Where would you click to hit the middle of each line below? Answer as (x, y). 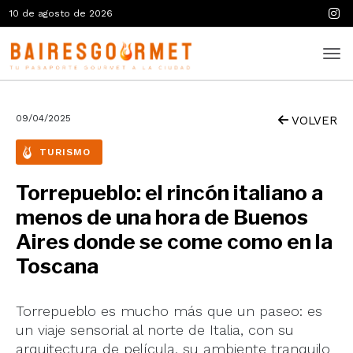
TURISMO (65, 152)
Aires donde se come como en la (174, 242)
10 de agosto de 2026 (61, 13)
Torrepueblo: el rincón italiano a (169, 193)
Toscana (57, 266)
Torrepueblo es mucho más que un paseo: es (169, 311)
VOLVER (313, 121)
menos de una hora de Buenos (162, 217)
